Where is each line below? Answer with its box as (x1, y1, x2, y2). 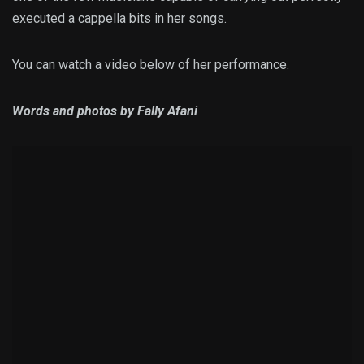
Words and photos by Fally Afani (12, 103, 197, 119)
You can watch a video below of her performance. (12, 57, 289, 73)
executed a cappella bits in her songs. (12, 11, 227, 27)
